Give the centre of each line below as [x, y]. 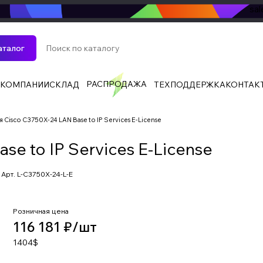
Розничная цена [41, 211]
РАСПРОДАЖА [116, 84]
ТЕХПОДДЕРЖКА [189, 85]
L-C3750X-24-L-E [45, 174]
